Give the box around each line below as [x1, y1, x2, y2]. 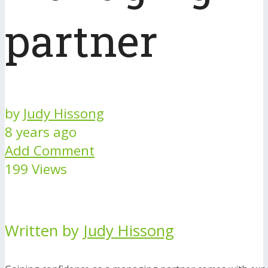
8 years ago [5, 123, 77, 142]
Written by [5, 220, 83, 242]
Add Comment [5, 141, 95, 160]
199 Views [5, 160, 67, 179]
